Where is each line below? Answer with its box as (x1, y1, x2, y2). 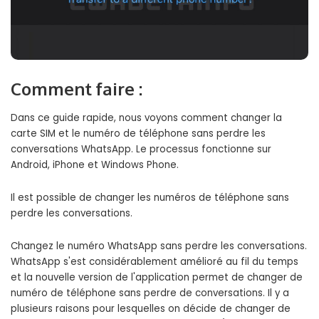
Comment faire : (11, 78, 142, 100)
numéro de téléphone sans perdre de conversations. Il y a (11, 286, 289, 300)
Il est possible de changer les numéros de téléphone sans (11, 191, 289, 205)
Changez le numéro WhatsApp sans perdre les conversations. (11, 239, 307, 253)
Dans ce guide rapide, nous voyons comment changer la (11, 111, 282, 125)
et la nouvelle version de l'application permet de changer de (11, 271, 303, 285)
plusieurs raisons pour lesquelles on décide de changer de (11, 302, 291, 316)
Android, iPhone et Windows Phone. (11, 158, 179, 172)
